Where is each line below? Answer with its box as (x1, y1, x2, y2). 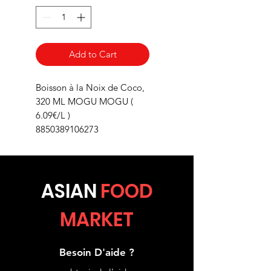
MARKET (60, 206, 134, 233)
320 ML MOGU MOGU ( (36, 95, 133, 107)
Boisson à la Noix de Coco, (36, 81, 145, 93)
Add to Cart (68, 48, 117, 60)
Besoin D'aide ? (59, 246, 134, 258)
